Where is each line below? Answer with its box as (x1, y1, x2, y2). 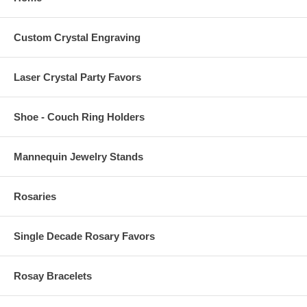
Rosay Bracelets (14, 270, 92, 282)
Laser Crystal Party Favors (14, 71, 141, 84)
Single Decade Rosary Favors (14, 230, 155, 243)
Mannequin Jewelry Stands (14, 151, 143, 163)
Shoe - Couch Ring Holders (14, 111, 145, 123)
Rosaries (14, 191, 56, 203)
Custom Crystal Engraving (14, 32, 140, 44)
